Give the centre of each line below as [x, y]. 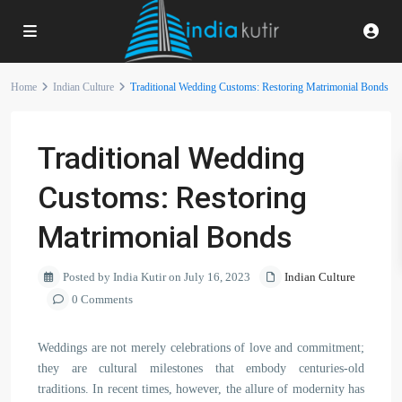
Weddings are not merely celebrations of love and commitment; [201, 348]
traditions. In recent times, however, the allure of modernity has [201, 389]
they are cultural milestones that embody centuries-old [201, 368]
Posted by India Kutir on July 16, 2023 [155, 277]
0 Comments [101, 299]
